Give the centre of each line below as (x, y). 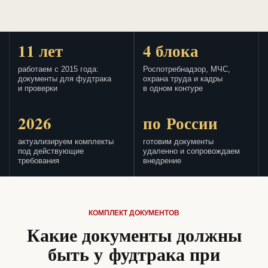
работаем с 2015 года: (58, 70)
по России (180, 123)
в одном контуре (173, 89)
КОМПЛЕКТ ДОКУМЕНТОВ (134, 213)
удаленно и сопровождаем (191, 152)
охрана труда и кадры (183, 79)
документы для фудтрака (65, 79)
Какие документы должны (134, 235)
